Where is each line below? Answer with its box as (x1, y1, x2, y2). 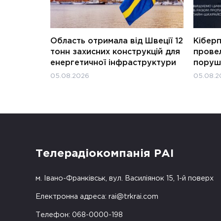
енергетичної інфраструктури (50, 59, 176, 67)
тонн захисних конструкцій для (50, 48, 180, 56)
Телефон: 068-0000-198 (36, 211, 123, 218)
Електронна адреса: (36, 193, 109, 200)
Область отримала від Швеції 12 (50, 37, 183, 45)
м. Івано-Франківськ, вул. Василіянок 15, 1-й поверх (36, 175, 214, 182)
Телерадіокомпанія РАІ (36, 149, 174, 159)
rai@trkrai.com (109, 193, 158, 200)
